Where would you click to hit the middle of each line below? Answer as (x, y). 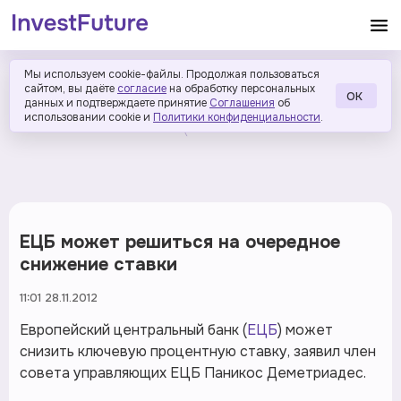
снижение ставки (98, 264)
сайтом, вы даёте (69, 89)
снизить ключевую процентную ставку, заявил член (198, 351)
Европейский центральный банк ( (133, 330)
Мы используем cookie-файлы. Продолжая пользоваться (172, 74)
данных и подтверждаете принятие (115, 103)
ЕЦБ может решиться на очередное (180, 242)
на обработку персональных (242, 89)
